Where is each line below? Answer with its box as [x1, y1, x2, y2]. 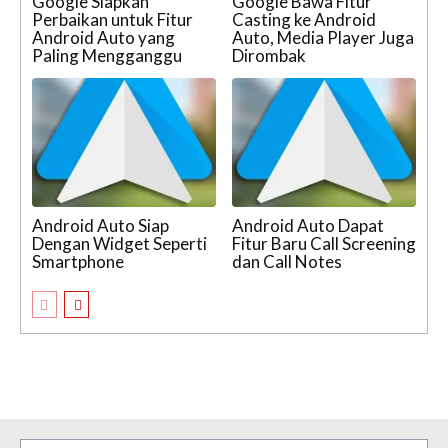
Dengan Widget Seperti [32, 233, 207, 255]
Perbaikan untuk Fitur [32, 9, 193, 31]
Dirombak [232, 45, 306, 67]
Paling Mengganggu [32, 45, 182, 67]
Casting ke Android [232, 9, 376, 31]
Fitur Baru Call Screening [232, 233, 416, 255]
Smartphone [32, 251, 124, 273]
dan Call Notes [232, 251, 342, 273]
